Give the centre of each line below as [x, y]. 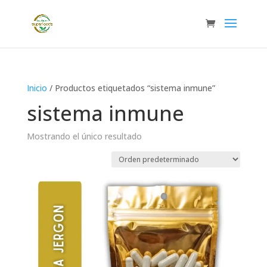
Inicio [37, 88]
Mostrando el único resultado [84, 136]
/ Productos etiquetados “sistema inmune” [131, 88]
